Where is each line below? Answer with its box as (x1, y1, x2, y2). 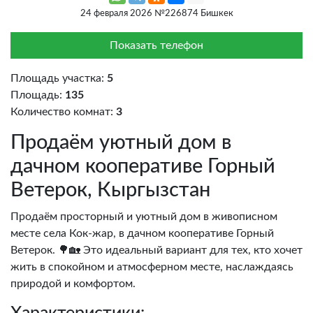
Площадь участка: (10, 73, 104, 85)
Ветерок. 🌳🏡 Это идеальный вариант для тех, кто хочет (10, 245, 303, 256)
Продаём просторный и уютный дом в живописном (10, 211, 277, 223)
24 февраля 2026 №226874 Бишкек (80, 9, 233, 18)
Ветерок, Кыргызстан (10, 180, 210, 201)
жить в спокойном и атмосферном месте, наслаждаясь (10, 261, 293, 273)
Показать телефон (110, 40, 203, 52)
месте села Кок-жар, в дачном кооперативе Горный (10, 228, 274, 240)
